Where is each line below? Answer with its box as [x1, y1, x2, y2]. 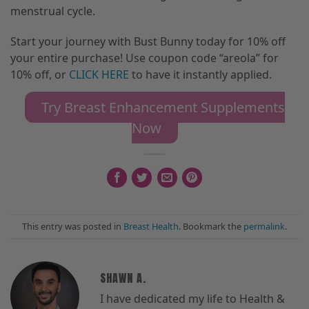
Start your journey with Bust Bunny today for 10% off [10, 34, 286, 50]
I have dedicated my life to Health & [100, 291, 285, 307]
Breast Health [123, 219, 179, 232]
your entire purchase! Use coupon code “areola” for [10, 50, 279, 66]
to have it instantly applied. [129, 67, 272, 83]
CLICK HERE [66, 67, 129, 83]
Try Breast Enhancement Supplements [41, 98, 285, 117]
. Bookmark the [179, 219, 243, 232]
